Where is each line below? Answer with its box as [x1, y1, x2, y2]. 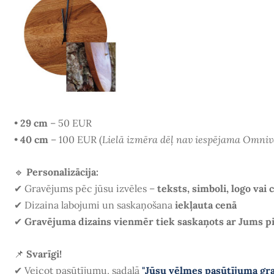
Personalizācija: [26, 166, 98, 179]
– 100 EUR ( [48, 133, 102, 146]
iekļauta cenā [174, 199, 237, 212]
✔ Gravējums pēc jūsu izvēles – [13, 182, 157, 195]
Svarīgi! [26, 247, 62, 260]
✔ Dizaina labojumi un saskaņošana [13, 199, 175, 212]
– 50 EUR [47, 117, 92, 130]
